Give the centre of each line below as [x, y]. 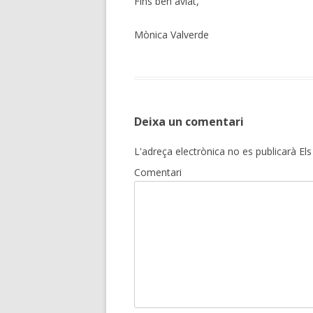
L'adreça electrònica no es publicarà [215, 151]
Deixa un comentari [189, 122]
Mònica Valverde [172, 35]
